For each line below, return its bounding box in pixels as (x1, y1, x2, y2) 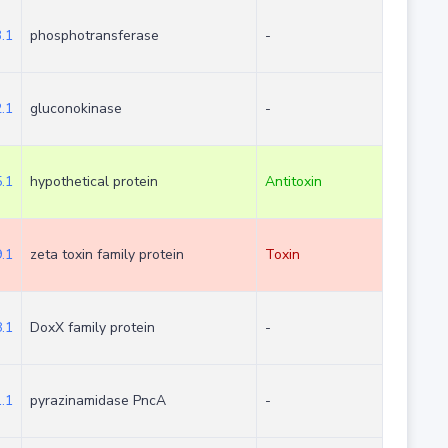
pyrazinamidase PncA (29, 391, 166, 411)
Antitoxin (264, 172, 322, 192)
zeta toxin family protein (29, 245, 184, 265)
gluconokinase (29, 99, 122, 119)
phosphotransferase (29, 26, 159, 46)
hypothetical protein (29, 172, 158, 192)
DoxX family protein (29, 318, 155, 338)
